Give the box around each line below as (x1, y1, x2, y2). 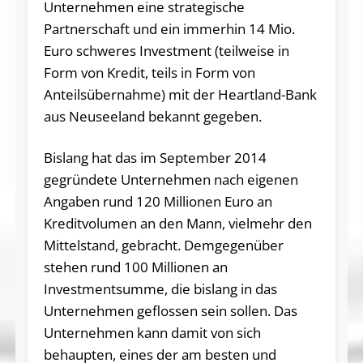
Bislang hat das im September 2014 (43, 147, 267, 167)
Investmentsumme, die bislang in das (43, 279, 277, 298)
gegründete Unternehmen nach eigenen (43, 169, 298, 189)
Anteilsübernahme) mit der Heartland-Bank (43, 84, 317, 104)
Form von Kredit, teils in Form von (43, 62, 255, 82)
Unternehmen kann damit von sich (43, 322, 261, 342)
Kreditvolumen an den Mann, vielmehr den (43, 213, 312, 233)
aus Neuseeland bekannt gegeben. (43, 106, 262, 126)
